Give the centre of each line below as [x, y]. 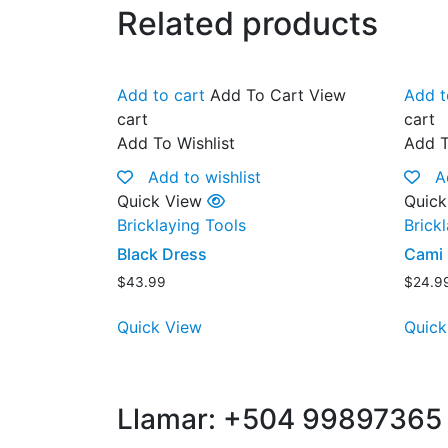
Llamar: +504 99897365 [279, 418]
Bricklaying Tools [181, 224]
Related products [247, 23]
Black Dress [162, 253]
